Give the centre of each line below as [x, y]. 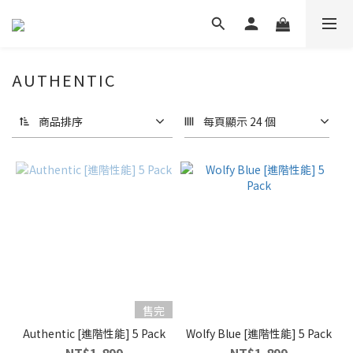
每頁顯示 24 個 [240, 121]
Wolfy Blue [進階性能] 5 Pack [259, 333]
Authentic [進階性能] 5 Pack [94, 333]
